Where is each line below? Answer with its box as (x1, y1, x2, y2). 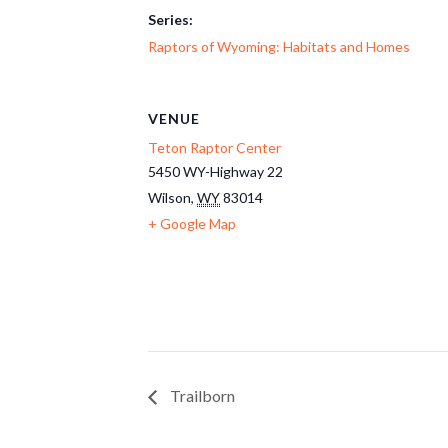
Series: (148, 11, 193, 28)
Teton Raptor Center (148, 139, 281, 156)
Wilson (148, 189, 191, 206)
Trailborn (167, 386, 235, 406)
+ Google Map (148, 215, 236, 232)
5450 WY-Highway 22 (148, 163, 283, 180)
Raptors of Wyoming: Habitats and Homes (148, 38, 410, 55)
